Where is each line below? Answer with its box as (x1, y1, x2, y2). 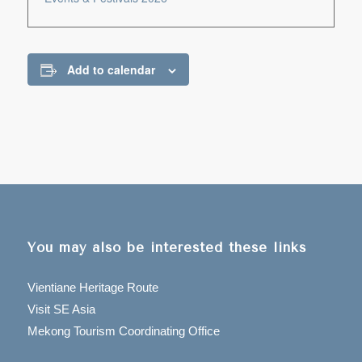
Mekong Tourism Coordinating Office (27, 324, 220, 339)
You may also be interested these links (27, 240, 306, 256)
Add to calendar (66, 61, 155, 78)
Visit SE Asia (27, 302, 95, 317)
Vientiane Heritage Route (27, 280, 158, 295)
